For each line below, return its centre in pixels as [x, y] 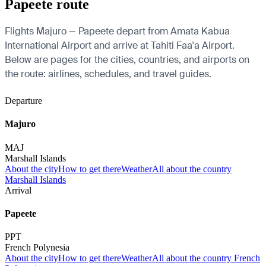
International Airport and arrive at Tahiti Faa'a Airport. [120, 45]
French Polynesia [37, 248]
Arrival [18, 190]
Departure [23, 101]
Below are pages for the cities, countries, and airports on [127, 60]
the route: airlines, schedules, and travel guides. [108, 74]
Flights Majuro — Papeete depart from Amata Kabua [117, 31]
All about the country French [206, 258]
